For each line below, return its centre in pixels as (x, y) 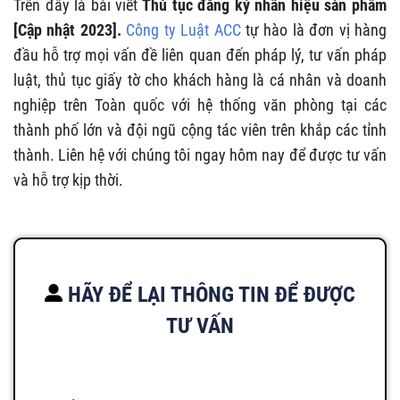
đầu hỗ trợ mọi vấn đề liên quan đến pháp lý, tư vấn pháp (200, 55)
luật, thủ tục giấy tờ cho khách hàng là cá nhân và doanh (200, 80)
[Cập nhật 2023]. (67, 30)
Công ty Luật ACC (183, 30)
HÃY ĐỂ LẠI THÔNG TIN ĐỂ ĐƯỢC (209, 295)
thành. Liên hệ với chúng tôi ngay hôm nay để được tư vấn (200, 155)
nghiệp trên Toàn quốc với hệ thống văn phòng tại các (200, 105)
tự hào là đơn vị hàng (314, 30)
